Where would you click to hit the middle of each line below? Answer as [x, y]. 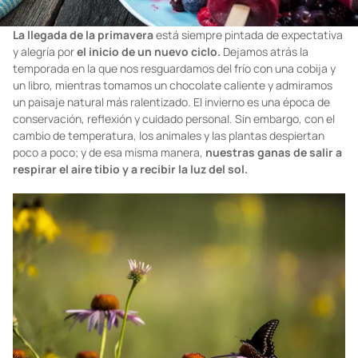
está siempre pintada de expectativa [249, 35]
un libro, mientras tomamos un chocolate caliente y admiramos [173, 86]
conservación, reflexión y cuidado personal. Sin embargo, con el [174, 119]
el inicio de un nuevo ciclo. [147, 52]
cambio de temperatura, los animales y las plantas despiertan [169, 136]
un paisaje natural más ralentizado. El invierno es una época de [171, 102]
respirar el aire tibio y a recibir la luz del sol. [131, 169]
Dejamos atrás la [265, 52]
